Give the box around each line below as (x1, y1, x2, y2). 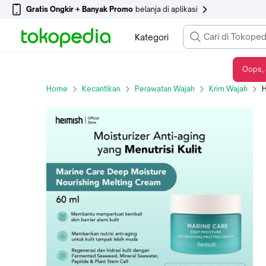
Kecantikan (82, 84, 121, 93)
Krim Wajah (209, 84, 248, 93)
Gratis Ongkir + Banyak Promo (26, 5, 133, 14)
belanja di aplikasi (135, 5, 198, 14)
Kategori (134, 31, 169, 42)
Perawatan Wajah (135, 84, 195, 93)
